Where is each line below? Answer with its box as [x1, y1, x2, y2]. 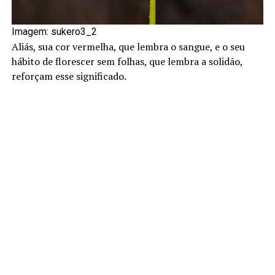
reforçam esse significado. [11, 69, 126, 83]
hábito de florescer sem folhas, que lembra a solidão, [11, 54, 242, 68]
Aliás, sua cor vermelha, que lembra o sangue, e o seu [11, 39, 245, 53]
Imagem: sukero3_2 [11, 25, 97, 37]
